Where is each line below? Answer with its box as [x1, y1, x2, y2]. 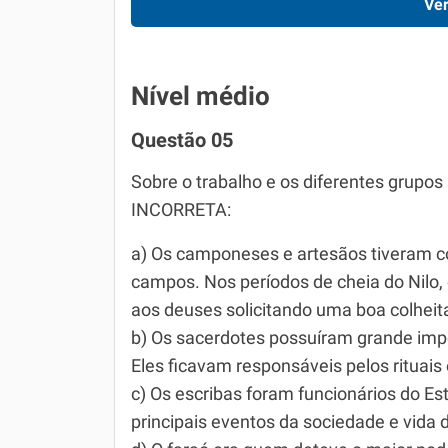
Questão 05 [131, 128, 233, 152]
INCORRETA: [131, 200, 231, 220]
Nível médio [131, 81, 270, 111]
